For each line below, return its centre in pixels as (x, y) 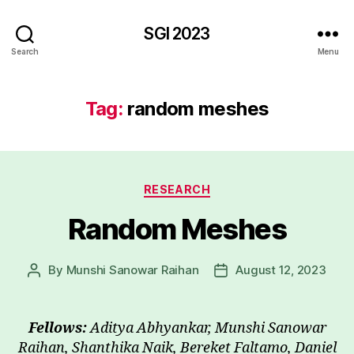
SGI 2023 (177, 33)
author (52, 288)
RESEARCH (177, 189)
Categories (211, 186)
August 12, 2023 (281, 269)
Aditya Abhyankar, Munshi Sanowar (206, 328)
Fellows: (57, 328)
